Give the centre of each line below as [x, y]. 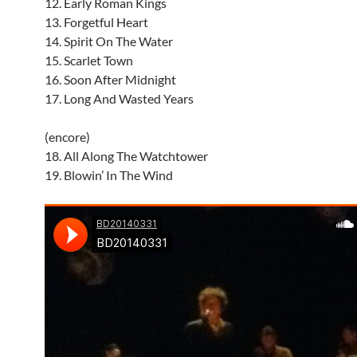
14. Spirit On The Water [109, 41]
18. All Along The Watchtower [126, 156]
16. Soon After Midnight [110, 79]
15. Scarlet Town [89, 60]
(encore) [67, 137]
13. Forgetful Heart [96, 22]
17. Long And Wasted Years [119, 98]
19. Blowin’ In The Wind [109, 175]
